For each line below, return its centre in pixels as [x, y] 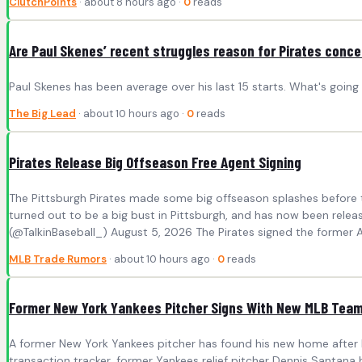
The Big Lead [42, 113]
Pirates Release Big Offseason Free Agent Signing [155, 162]
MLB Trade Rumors [58, 259]
